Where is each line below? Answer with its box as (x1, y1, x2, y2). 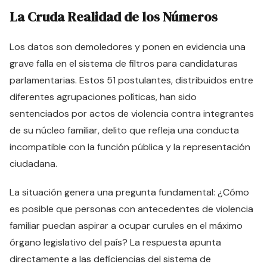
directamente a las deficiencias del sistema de (10, 253, 211, 265)
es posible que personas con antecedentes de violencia (10, 203, 253, 215)
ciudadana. (10, 157, 57, 170)
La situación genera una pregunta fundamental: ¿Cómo (10, 186, 249, 198)
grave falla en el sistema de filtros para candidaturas (10, 57, 238, 70)
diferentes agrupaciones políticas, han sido (10, 91, 197, 103)
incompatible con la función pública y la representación (10, 141, 250, 153)
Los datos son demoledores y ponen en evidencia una (10, 41, 246, 53)
